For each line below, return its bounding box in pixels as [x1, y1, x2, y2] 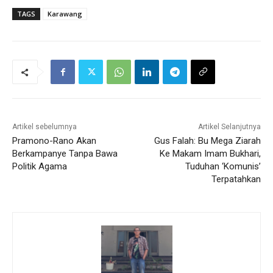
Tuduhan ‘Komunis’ [185, 161, 261, 172]
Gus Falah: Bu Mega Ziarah [154, 135, 261, 147]
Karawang [48, 9, 82, 19]
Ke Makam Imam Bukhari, [159, 148, 261, 160]
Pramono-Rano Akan [12, 135, 96, 147]
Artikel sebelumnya [12, 122, 77, 132]
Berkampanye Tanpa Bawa [12, 148, 118, 160]
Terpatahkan [211, 174, 261, 185]
